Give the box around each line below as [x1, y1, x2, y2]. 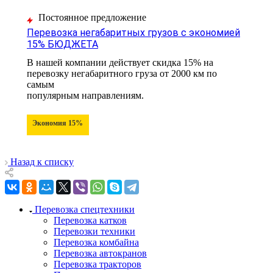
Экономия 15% [32, 119, 83, 128]
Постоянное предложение [38, 12, 146, 23]
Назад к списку [10, 157, 74, 168]
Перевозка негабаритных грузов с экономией [27, 27, 240, 39]
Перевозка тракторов [54, 259, 141, 270]
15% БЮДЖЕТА [27, 38, 98, 51]
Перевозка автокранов [54, 248, 147, 259]
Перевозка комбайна [54, 237, 139, 248]
